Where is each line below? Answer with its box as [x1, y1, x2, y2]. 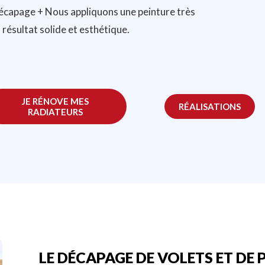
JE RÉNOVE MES [22, 96, 89, 107]
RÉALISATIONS [179, 101, 241, 112]
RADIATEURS [28, 106, 83, 118]
